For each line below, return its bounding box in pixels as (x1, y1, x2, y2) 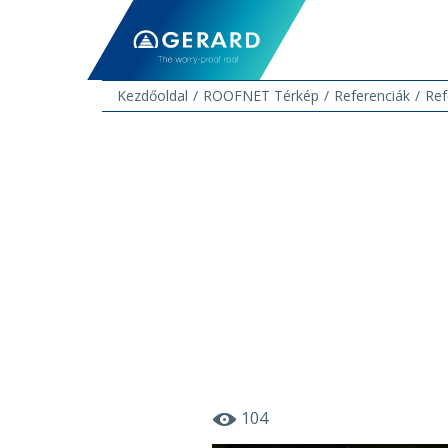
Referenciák (334, 86, 410, 105)
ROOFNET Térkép (203, 86, 319, 105)
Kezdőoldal (117, 86, 188, 105)
